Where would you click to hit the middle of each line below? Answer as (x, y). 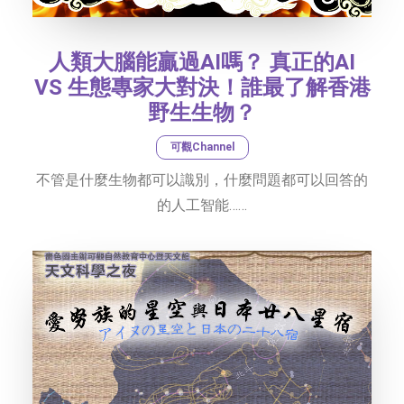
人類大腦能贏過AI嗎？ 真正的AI (202, 62)
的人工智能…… (202, 205)
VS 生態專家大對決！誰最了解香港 (202, 87)
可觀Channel (202, 147)
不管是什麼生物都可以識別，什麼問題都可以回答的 (202, 179)
